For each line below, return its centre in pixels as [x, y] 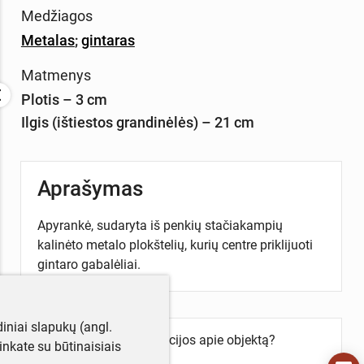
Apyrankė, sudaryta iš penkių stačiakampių [160, 225]
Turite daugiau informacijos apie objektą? [156, 340]
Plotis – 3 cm [64, 99]
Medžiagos [56, 15]
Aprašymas [90, 188]
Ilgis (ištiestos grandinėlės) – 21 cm [137, 122]
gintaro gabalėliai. [89, 264]
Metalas [48, 40]
